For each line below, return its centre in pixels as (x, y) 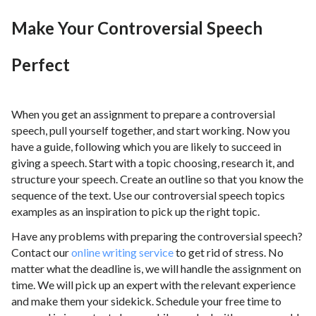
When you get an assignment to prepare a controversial (143, 114)
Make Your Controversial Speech (137, 28)
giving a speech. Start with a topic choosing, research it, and (153, 163)
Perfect (41, 65)
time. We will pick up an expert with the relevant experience (153, 285)
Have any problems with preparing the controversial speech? (157, 236)
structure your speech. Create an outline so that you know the (157, 179)
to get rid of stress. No (229, 253)
